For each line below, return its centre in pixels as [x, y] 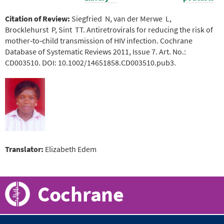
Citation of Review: [38, 18]
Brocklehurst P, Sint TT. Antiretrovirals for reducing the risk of [109, 29]
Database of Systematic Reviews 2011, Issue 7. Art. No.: [95, 51]
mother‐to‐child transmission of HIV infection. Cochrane [99, 40]
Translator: [25, 149]
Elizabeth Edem [71, 149]
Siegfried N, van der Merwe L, [121, 18]
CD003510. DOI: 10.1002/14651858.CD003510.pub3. [90, 62]
